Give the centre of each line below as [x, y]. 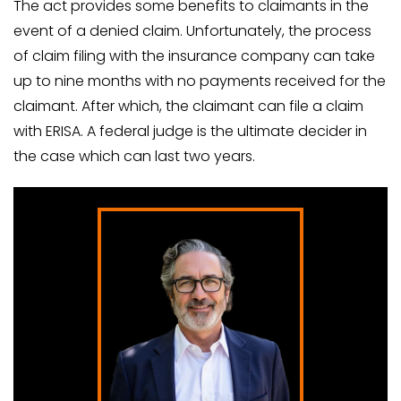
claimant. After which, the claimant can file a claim [188, 106]
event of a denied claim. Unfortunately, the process [192, 30]
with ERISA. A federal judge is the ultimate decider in [190, 131]
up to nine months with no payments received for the [200, 81]
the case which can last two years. [134, 156]
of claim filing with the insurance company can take [194, 55]
